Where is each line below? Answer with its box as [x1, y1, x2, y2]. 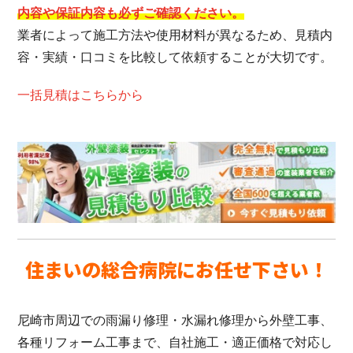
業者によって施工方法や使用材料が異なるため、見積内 [17, 28, 333, 42]
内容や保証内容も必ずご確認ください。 [17, 6, 244, 20]
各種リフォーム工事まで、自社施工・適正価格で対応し [17, 336, 333, 350]
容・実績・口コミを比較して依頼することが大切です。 [17, 50, 333, 64]
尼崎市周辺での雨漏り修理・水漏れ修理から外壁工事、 [17, 314, 333, 328]
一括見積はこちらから [17, 87, 143, 102]
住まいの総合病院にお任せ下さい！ [25, 255, 328, 284]
